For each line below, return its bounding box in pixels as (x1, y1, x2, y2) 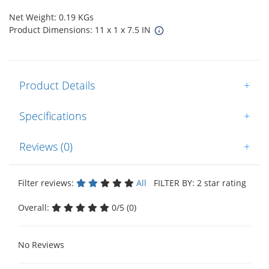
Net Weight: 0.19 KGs (9, 11, 94, 23)
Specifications (19, 108, 86, 123)
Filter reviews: (18, 177, 76, 189)
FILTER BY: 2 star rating (149, 177, 246, 189)
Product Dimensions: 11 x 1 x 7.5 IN (9, 23, 153, 35)
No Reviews (18, 238, 64, 250)
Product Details (19, 77, 95, 92)
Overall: (18, 201, 52, 213)
